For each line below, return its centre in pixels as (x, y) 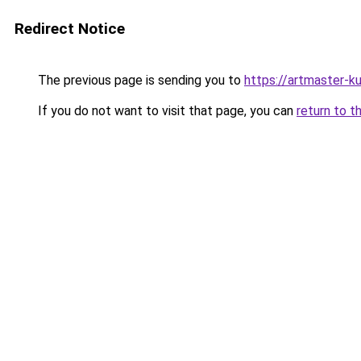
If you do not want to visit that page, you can (166, 111)
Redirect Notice (70, 29)
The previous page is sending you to (139, 80)
